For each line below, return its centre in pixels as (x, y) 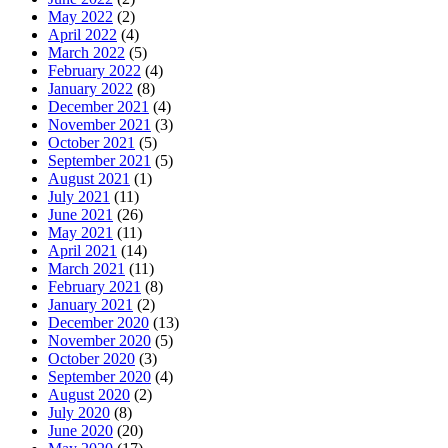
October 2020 (91, 358)
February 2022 (94, 70)
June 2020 (80, 430)
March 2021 (86, 268)
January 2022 (90, 88)
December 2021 (98, 106)
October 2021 (91, 142)
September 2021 (99, 160)
